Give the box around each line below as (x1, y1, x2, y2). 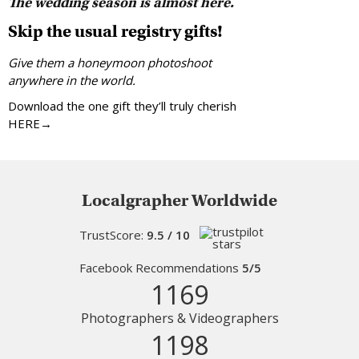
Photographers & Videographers (80, 309, 279, 328)
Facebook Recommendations (79, 260, 242, 276)
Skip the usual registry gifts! (8, 21, 223, 42)
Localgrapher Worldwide (82, 190, 277, 212)
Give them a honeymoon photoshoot (8, 54, 212, 71)
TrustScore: (79, 227, 147, 244)
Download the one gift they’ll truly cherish (8, 98, 236, 115)
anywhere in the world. (8, 72, 135, 89)
